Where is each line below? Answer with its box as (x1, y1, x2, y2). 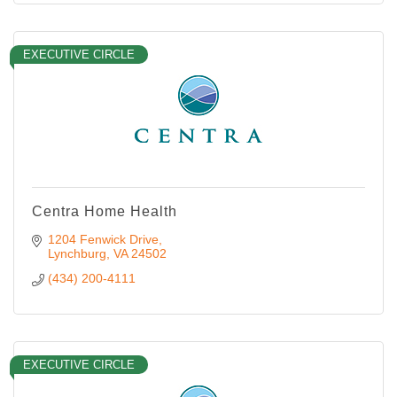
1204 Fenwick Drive (47, 231, 159, 246)
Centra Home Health (32, 203, 177, 219)
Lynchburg (47, 245, 106, 261)
